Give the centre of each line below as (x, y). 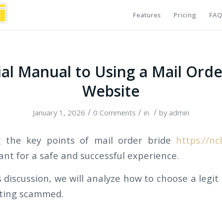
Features (146, 15)
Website (111, 91)
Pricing (185, 15)
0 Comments (114, 112)
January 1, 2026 (59, 112)
